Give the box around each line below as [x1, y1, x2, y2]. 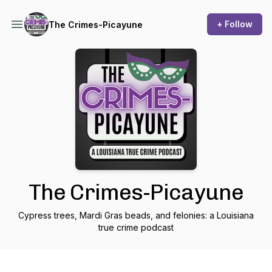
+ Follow [217, 19, 253, 29]
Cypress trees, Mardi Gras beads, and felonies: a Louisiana [18, 210, 254, 220]
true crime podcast [98, 222, 174, 233]
